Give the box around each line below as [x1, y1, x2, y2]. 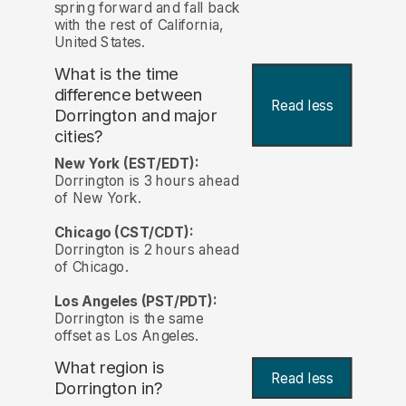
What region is [53, 357, 165, 379]
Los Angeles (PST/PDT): [53, 293, 217, 311]
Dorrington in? [53, 378, 163, 400]
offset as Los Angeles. [53, 327, 198, 345]
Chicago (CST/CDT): [53, 224, 194, 242]
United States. [53, 34, 145, 52]
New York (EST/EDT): [53, 155, 199, 173]
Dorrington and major [53, 105, 217, 127]
